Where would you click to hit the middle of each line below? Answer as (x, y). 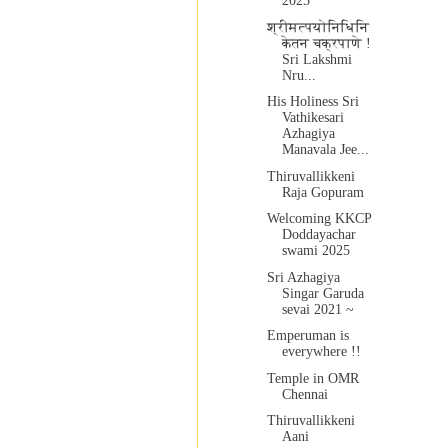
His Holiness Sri (312, 102)
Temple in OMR (312, 378)
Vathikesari (312, 118)
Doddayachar (318, 235)
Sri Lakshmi (316, 59)
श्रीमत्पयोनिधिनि (317, 27)
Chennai (304, 394)
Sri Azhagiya (303, 277)
